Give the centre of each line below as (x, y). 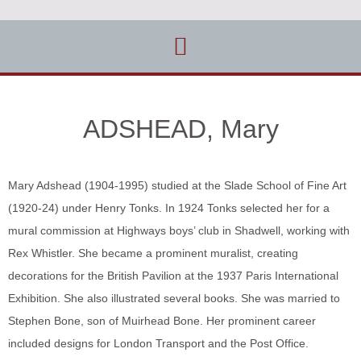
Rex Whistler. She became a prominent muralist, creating (153, 253)
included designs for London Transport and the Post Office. (158, 343)
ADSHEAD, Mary (180, 129)
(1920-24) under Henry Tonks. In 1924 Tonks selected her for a (169, 208)
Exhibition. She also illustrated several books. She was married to (174, 298)
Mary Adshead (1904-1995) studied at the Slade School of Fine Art (177, 185)
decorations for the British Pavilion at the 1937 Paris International (173, 276)
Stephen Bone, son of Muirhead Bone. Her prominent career (162, 321)
